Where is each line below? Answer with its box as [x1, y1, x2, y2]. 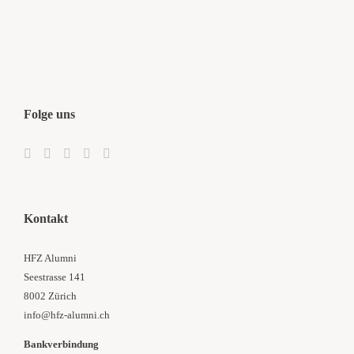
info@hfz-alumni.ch [24, 308, 110, 321]
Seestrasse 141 [24, 270, 85, 283]
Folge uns [24, 107, 75, 121]
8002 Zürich [24, 289, 77, 302]
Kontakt [24, 211, 68, 225]
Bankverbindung [24, 337, 99, 350]
